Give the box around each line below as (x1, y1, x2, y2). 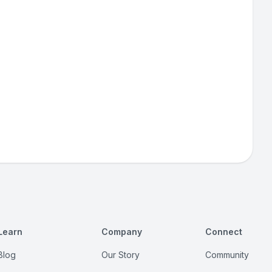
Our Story (101, 250, 140, 260)
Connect (205, 226, 242, 237)
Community (205, 250, 249, 260)
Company (101, 226, 143, 237)
